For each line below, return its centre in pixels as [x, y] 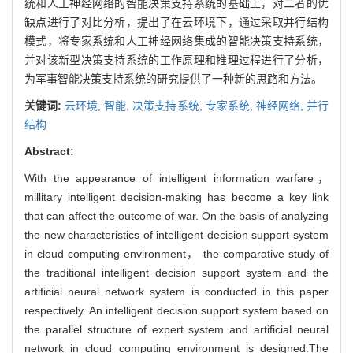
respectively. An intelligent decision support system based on [176, 310]
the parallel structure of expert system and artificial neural [176, 329]
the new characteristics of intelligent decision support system [176, 234]
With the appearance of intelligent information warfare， [176, 178]
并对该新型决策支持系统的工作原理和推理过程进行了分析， [176, 59]
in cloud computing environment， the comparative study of [176, 253]
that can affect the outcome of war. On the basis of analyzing [176, 216]
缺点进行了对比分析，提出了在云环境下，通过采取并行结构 [176, 22]
